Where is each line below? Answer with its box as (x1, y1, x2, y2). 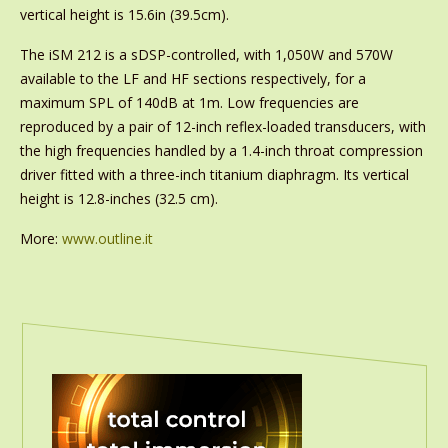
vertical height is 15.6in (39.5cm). (19, 5, 229, 24)
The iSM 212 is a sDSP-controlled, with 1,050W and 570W (19, 45, 393, 64)
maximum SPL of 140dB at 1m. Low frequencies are (19, 93, 359, 112)
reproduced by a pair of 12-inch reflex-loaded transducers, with (19, 117, 426, 136)
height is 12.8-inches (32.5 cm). (19, 189, 218, 208)
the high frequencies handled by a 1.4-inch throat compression (19, 141, 423, 160)
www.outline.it (61, 229, 153, 248)
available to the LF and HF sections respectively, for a (19, 69, 366, 88)
